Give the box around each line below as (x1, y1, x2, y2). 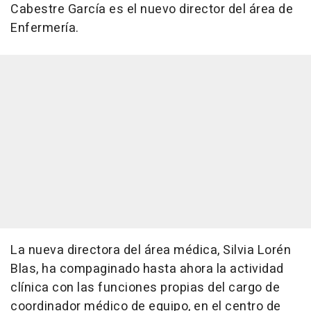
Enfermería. (10, 19, 79, 38)
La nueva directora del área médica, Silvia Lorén (10, 241, 291, 260)
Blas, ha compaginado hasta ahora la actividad (10, 260, 284, 279)
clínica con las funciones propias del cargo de (10, 278, 280, 298)
